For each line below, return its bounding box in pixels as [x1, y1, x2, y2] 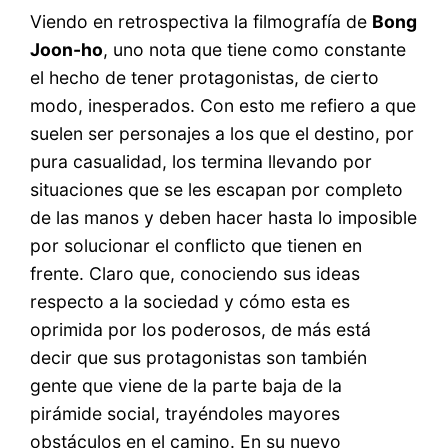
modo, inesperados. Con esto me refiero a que [30, 94, 417, 116]
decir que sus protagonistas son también [30, 346, 368, 368]
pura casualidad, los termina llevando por [30, 150, 373, 172]
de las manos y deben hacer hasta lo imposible [30, 206, 418, 228]
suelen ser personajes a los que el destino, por [30, 122, 415, 144]
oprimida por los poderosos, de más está [30, 318, 372, 340]
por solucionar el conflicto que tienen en [30, 234, 363, 256]
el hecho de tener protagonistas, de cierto [30, 66, 380, 88]
